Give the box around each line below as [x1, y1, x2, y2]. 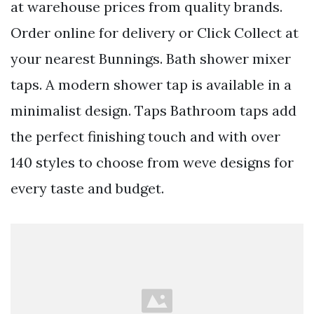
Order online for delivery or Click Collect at [11, 23, 299, 41]
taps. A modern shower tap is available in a [11, 75, 292, 93]
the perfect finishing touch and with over [11, 127, 280, 145]
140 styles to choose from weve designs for [11, 153, 294, 171]
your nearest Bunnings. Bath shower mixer [11, 49, 291, 67]
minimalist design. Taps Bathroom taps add [11, 101, 296, 119]
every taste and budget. [11, 179, 164, 197]
